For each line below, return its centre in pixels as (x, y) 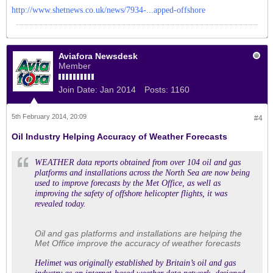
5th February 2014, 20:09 (49, 116)
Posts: (156, 90)
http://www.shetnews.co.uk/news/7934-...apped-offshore (108, 10)
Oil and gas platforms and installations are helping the (138, 233)
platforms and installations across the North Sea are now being (142, 173)
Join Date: (78, 90)
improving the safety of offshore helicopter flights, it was (131, 193)
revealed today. (60, 204)
